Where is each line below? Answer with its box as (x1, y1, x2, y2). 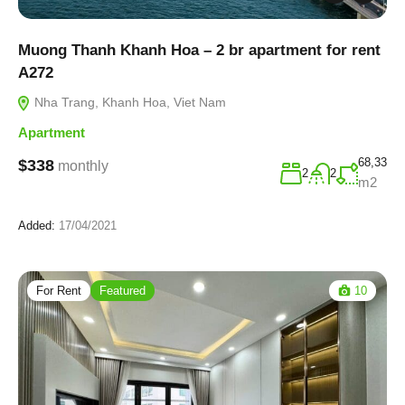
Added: (18, 219, 55, 233)
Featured (99, 284, 146, 298)
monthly (58, 157, 108, 174)
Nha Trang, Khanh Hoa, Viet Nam (31, 95, 226, 110)
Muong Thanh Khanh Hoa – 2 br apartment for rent (18, 42, 381, 60)
